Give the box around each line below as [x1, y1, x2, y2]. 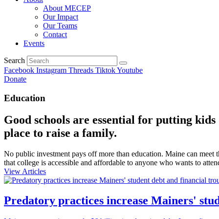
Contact [43, 30, 67, 39]
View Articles [4, 167, 46, 175]
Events [23, 39, 44, 47]
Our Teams [43, 22, 77, 30]
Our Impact [43, 13, 78, 21]
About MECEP [43, 4, 91, 12]
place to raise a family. [4, 126, 117, 139]
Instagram [36, 66, 66, 74]
